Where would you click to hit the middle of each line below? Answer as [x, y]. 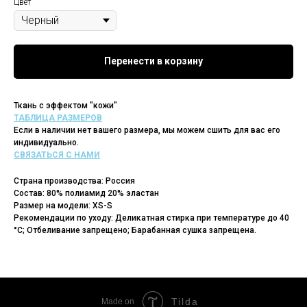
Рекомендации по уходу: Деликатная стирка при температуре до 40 [151, 218]
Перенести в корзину [153, 61]
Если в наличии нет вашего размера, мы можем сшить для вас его [147, 130]
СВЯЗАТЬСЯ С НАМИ [57, 155]
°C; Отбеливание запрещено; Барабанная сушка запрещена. [135, 230]
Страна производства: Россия [74, 181]
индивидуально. [46, 142]
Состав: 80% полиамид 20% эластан [86, 193]
